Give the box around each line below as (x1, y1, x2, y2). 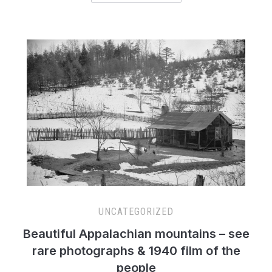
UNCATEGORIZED (98, 206, 174, 218)
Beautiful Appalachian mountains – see (22, 226, 250, 242)
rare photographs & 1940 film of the (32, 243, 240, 259)
